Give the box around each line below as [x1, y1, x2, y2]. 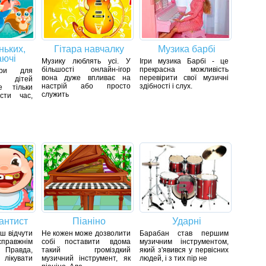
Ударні [172, 216, 201, 227]
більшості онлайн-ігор [41, 65, 131, 74]
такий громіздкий [41, 246, 131, 255]
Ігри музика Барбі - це [139, 57, 229, 66]
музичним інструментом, [139, 237, 229, 246]
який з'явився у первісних [139, 246, 229, 255]
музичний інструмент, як [41, 254, 131, 263]
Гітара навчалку [53, 44, 124, 55]
